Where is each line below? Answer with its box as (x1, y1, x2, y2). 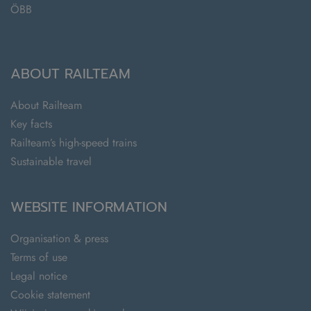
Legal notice (10, 267, 67, 284)
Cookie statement (10, 286, 90, 303)
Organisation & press (10, 230, 108, 246)
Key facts (10, 115, 52, 132)
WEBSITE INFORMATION (10, 196, 167, 217)
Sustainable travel (10, 153, 92, 169)
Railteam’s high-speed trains (10, 134, 137, 151)
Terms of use (10, 249, 67, 265)
